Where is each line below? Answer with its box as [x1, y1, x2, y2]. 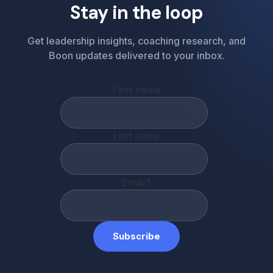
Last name [113, 130, 160, 142]
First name [112, 83, 161, 96]
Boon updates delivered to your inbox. [48, 49, 225, 62]
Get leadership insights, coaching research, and [27, 35, 246, 47]
